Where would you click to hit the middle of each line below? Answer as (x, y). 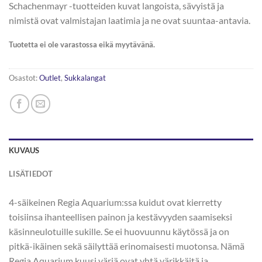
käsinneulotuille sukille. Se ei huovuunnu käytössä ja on (119, 232)
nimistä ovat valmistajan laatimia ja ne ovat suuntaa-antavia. (130, 20)
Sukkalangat (85, 78)
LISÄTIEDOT (31, 174)
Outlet (50, 78)
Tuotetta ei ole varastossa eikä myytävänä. (82, 44)
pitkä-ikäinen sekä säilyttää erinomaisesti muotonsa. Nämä (127, 246)
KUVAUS (24, 151)
